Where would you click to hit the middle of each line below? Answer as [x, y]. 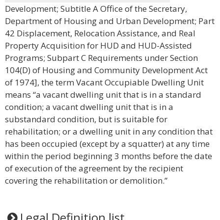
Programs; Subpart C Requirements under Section [101, 58]
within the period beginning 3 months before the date [109, 156]
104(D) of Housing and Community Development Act [106, 70]
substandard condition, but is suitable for [86, 119]
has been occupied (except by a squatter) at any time [107, 144]
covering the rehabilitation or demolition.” [86, 180]
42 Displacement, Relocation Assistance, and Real [100, 33]
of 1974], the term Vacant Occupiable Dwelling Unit [104, 82]
